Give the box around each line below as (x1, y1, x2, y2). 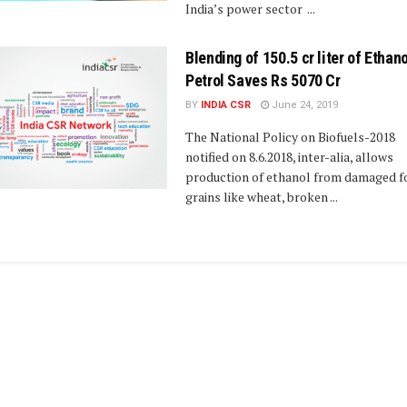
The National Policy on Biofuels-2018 (185, 127, 395, 145)
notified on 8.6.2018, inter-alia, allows (185, 147, 393, 165)
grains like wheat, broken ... (185, 187, 338, 205)
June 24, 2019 (269, 98, 338, 111)
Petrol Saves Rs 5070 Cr (185, 70, 341, 90)
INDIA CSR (201, 98, 251, 111)
